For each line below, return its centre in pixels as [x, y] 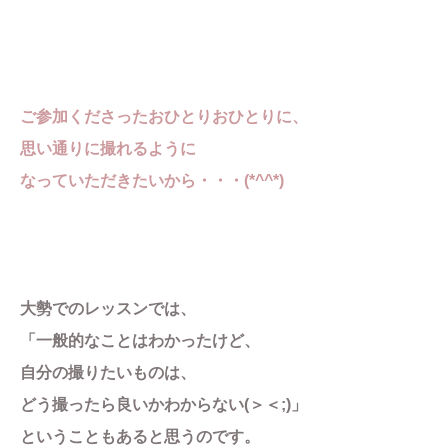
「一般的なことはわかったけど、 [140, 340]
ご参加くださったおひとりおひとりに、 [164, 116]
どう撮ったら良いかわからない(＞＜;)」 [163, 404]
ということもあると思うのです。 [140, 436]
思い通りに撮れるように [108, 148]
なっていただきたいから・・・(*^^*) [152, 180]
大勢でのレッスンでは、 [108, 308]
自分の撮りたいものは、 [108, 372]
